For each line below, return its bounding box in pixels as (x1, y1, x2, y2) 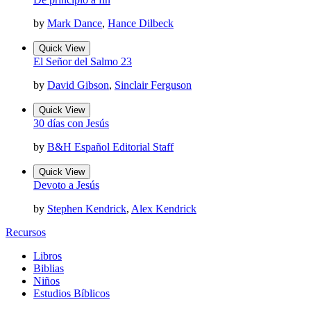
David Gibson (47, 79, 109, 92)
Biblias (33, 262, 64, 275)
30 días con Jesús (33, 117, 109, 130)
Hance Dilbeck (108, 17, 174, 30)
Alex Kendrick (131, 203, 196, 215)
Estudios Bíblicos (33, 287, 110, 300)
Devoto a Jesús (33, 179, 99, 192)
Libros (33, 250, 62, 262)
